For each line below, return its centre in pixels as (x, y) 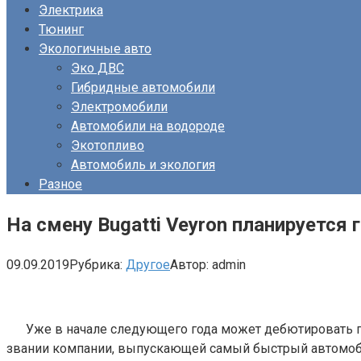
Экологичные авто (95, 49)
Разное (60, 184)
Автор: (189, 264)
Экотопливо (108, 145)
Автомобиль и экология (143, 165)
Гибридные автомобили (143, 87)
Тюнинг (61, 29)
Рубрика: (96, 264)
